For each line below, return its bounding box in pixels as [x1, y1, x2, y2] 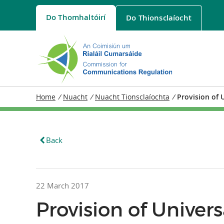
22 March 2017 [36, 180, 89, 190]
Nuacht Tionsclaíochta [95, 92, 169, 101]
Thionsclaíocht [138, 12, 191, 23]
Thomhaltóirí [58, 12, 106, 22]
